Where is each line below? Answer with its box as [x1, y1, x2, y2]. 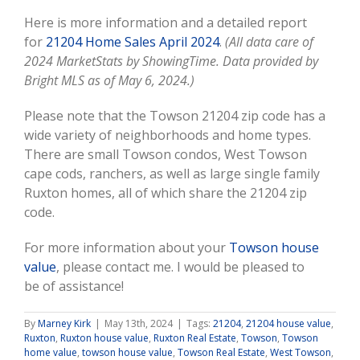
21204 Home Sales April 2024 [46, 33, 219, 51]
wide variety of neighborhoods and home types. [24, 126, 311, 145]
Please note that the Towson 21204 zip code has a [24, 107, 325, 125]
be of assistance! [24, 277, 124, 296]
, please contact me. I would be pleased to [56, 258, 305, 276]
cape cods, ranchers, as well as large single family [24, 165, 320, 183]
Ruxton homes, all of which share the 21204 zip [24, 184, 307, 202]
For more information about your [24, 239, 229, 257]
